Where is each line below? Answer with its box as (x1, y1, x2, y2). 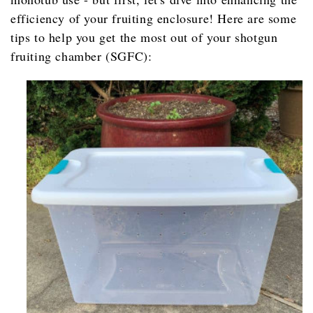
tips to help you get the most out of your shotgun (10, 29, 278, 46)
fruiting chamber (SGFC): (10, 48, 152, 65)
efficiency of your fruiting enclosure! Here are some (10, 10, 297, 27)
